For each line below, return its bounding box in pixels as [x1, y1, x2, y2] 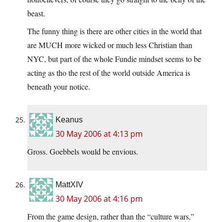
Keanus [55, 115, 83, 124]
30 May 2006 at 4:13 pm [55, 128, 143, 139]
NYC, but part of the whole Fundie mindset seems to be [27, 53, 201, 64]
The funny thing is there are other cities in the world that [27, 25, 202, 36]
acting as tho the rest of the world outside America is [27, 67, 190, 78]
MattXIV [55, 180, 83, 189]
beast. [27, 7, 45, 18]
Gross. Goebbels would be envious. [27, 146, 138, 157]
